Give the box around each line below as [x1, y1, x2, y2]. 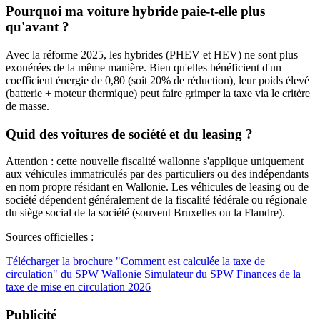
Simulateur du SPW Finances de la [144, 268, 301, 281]
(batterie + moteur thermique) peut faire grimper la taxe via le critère [6, 86, 310, 99]
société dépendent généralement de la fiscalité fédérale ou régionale [6, 194, 307, 206]
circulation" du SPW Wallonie [6, 268, 141, 281]
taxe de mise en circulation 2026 [6, 281, 151, 294]
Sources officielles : [6, 231, 94, 244]
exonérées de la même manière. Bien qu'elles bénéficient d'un [6, 61, 281, 74]
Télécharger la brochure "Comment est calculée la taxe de [6, 255, 265, 268]
